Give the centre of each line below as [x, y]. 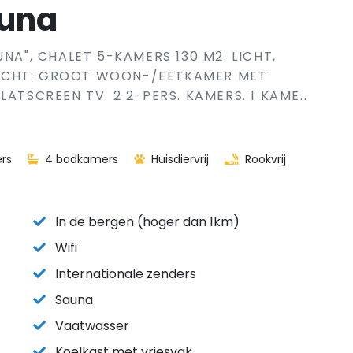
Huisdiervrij [178, 159]
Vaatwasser [92, 326]
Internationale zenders [126, 274]
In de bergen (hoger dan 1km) [147, 222]
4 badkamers [80, 159]
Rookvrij [264, 159]
